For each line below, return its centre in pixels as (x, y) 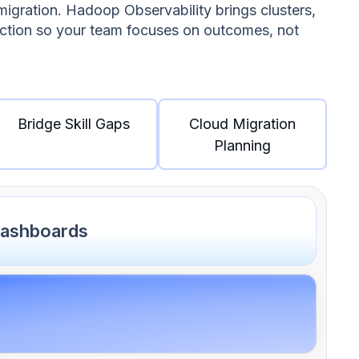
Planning (243, 145)
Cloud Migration (243, 123)
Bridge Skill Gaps (74, 123)
